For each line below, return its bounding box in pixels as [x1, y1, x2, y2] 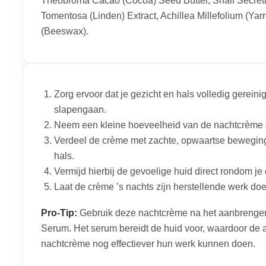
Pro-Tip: [41, 208, 77, 218]
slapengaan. [54, 104, 106, 115]
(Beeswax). [41, 26, 88, 37]
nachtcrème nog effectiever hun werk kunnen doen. [41, 239, 255, 249]
